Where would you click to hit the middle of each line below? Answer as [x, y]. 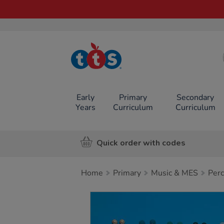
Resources [105, 69]
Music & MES [174, 173]
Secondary [195, 97]
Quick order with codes [141, 143]
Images [107, 197]
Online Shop [105, 76]
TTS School [105, 61]
